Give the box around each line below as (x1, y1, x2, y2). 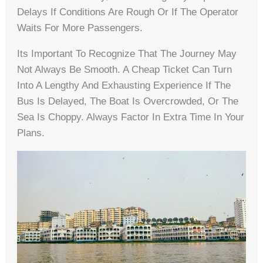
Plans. (17, 127, 45, 139)
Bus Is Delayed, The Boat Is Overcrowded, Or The (17, 96, 239, 107)
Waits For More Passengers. (17, 22, 143, 34)
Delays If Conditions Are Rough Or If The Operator (17, 6, 239, 18)
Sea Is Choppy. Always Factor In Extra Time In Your (17, 112, 245, 123)
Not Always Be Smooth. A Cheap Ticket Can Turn (17, 64, 232, 76)
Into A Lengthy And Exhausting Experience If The (17, 80, 231, 92)
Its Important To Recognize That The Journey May (17, 48, 237, 60)
